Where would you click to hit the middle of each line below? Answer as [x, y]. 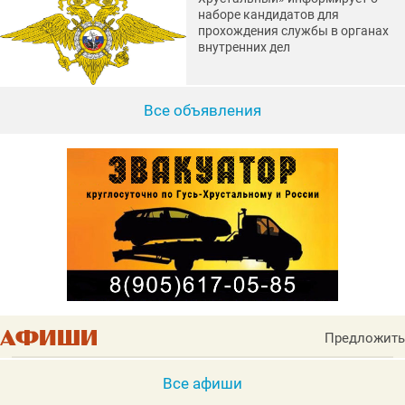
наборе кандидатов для [268, 14]
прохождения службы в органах [293, 31]
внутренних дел [244, 47]
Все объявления [202, 110]
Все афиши [202, 384]
